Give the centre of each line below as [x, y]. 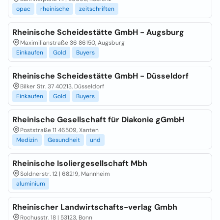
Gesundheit [64, 140]
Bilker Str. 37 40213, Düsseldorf [62, 86]
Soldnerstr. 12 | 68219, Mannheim [65, 174]
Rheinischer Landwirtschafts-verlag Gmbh [95, 207]
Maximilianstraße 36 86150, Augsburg [72, 43]
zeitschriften [97, 9]
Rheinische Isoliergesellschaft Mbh [80, 163]
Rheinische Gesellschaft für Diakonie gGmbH [98, 120]
